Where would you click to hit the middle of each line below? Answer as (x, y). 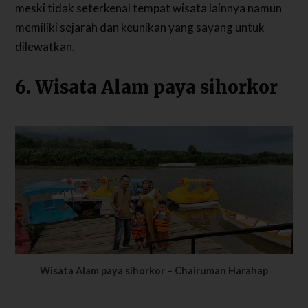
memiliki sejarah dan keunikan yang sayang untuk (140, 27)
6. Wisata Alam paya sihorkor (147, 87)
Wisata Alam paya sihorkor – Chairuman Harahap (154, 270)
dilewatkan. (45, 46)
